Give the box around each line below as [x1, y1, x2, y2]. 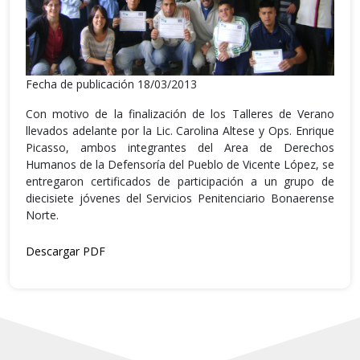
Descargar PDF [26, 243, 105, 259]
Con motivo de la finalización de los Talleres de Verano [26, 105, 334, 121]
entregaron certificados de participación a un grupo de [26, 173, 334, 189]
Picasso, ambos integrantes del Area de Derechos [26, 139, 334, 155]
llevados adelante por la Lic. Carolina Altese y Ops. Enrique [26, 122, 334, 138]
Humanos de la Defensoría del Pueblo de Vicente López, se [26, 156, 334, 172]
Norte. [26, 207, 59, 223]
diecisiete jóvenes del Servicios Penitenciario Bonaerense [26, 190, 334, 206]
